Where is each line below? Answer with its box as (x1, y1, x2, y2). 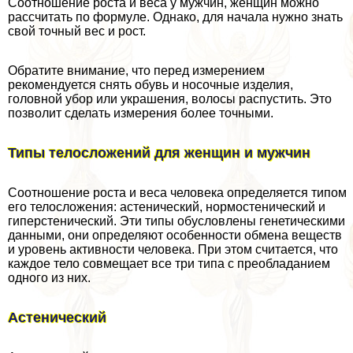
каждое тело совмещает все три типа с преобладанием (8, 257, 330, 271)
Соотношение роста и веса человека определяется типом (8, 186, 347, 200)
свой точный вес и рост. (8, 24, 146, 39)
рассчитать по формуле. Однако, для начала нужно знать (8, 10, 343, 24)
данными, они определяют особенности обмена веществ (8, 229, 342, 243)
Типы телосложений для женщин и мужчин (8, 145, 310, 162)
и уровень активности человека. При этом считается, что (8, 243, 338, 257)
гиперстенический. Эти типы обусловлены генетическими (8, 214, 345, 229)
